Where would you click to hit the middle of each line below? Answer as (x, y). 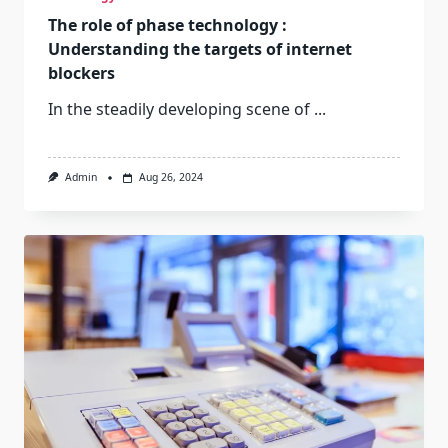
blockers (81, 73)
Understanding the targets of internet (200, 49)
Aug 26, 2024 (170, 177)
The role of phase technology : (167, 25)
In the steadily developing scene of (179, 109)
